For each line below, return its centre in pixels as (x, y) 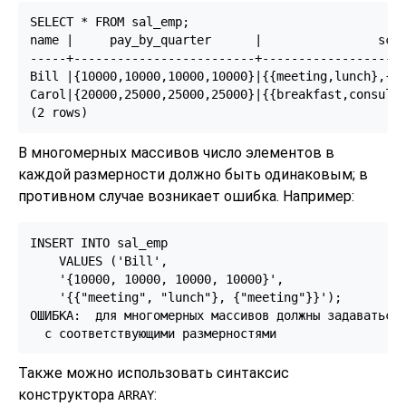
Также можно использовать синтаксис (154, 372)
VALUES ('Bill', (98, 261)
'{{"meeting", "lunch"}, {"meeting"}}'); (185, 297)
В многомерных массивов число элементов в (176, 152)
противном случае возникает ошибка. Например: (186, 196)
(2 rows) (58, 113)
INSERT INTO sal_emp (98, 242)
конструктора (68, 394)
